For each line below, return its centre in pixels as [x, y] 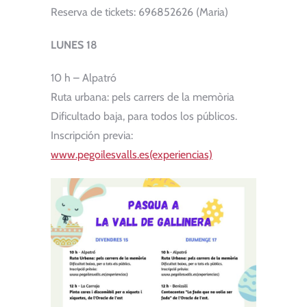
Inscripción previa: [92, 135]
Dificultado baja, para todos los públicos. [144, 116]
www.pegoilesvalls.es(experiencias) [132, 154]
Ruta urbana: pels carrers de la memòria [143, 97]
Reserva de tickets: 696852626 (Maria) [139, 12]
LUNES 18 [74, 45]
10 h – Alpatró [84, 77]
